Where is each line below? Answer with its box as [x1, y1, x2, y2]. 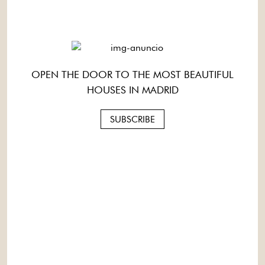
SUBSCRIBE [110, 114, 155, 125]
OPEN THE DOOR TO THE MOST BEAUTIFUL [31, 69, 234, 80]
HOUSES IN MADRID [86, 84, 179, 96]
